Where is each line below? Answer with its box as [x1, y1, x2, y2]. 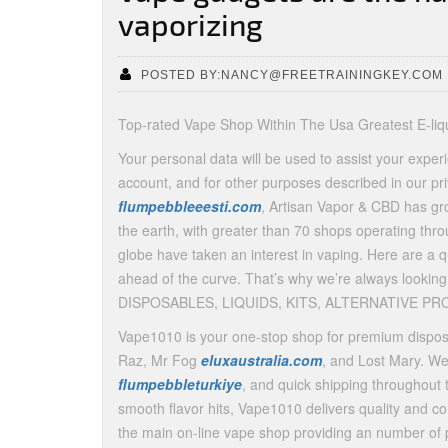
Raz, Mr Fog [118, 350, 201, 370]
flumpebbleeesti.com [118, 196, 261, 216]
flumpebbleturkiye [118, 374, 242, 394]
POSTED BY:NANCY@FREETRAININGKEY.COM [141, 67, 443, 82]
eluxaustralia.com [201, 350, 322, 370]
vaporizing [118, 6, 263, 42]
